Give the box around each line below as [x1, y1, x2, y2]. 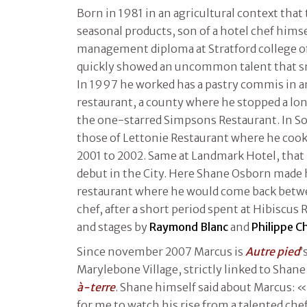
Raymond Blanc [149, 219, 228, 234]
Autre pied [245, 244, 300, 258]
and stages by [77, 219, 149, 234]
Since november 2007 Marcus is [77, 244, 245, 258]
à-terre [77, 280, 115, 294]
